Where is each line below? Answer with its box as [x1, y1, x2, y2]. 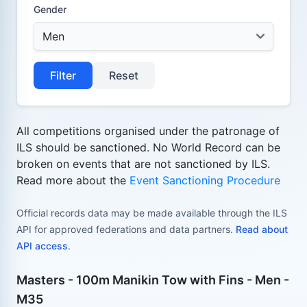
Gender [34, 3, 66, 15]
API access [16, 239, 68, 251]
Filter [50, 68, 76, 82]
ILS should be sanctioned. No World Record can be [16, 140, 280, 154]
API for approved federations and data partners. [16, 223, 236, 235]
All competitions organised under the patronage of [16, 123, 280, 138]
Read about [236, 223, 288, 235]
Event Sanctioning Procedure [130, 173, 280, 187]
